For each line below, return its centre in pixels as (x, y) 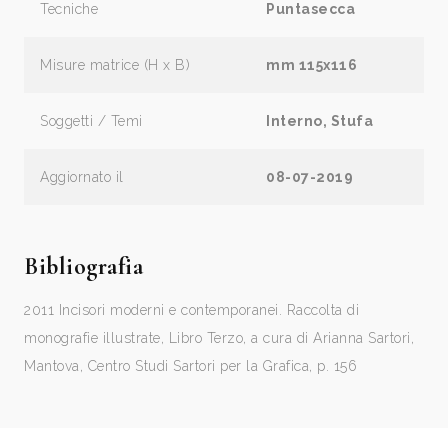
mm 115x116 (311, 64)
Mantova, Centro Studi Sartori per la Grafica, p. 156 (190, 365)
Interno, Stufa (319, 120)
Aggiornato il (82, 176)
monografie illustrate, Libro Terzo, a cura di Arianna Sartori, (219, 337)
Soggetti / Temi (91, 120)
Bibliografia (83, 266)
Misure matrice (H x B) (115, 64)
